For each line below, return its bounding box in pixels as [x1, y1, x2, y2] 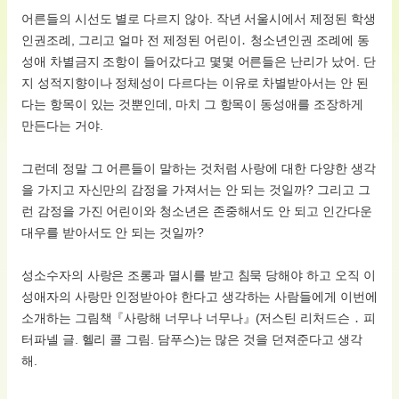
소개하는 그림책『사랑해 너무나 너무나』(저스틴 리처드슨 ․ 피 [21, 310, 376, 325]
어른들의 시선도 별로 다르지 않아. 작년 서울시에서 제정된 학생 [21, 11, 376, 26]
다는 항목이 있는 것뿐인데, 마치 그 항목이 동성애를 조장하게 [21, 96, 363, 111]
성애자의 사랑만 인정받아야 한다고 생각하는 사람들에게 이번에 [21, 289, 378, 304]
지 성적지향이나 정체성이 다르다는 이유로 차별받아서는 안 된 [21, 75, 369, 90]
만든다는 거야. [21, 118, 103, 133]
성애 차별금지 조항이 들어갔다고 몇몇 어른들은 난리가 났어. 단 [21, 53, 376, 69]
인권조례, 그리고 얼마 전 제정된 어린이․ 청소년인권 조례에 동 [21, 32, 370, 47]
